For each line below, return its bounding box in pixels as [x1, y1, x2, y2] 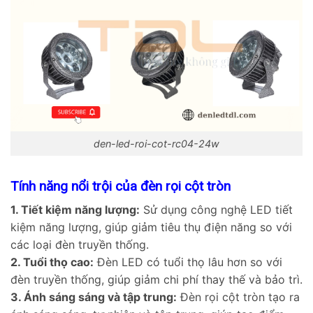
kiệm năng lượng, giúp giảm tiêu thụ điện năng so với [10, 220, 292, 235]
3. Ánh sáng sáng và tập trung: [10, 290, 177, 305]
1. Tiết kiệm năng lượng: [10, 203, 140, 217]
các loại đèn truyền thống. [10, 238, 149, 252]
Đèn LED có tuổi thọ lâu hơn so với [94, 255, 282, 270]
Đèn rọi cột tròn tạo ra [177, 290, 300, 305]
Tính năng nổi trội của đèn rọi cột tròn [10, 177, 231, 194]
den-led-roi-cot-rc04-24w [94, 138, 219, 150]
